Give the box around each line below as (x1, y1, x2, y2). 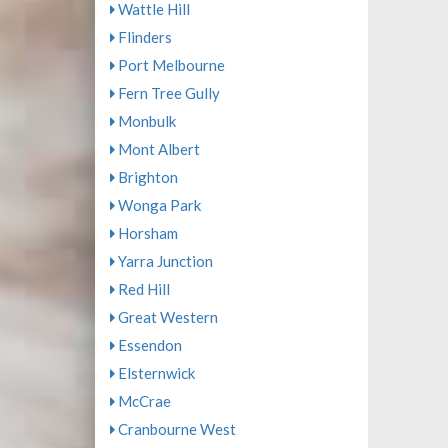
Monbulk (114, 112, 176, 130)
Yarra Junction (114, 252, 213, 270)
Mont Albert (114, 140, 200, 158)
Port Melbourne (114, 56, 225, 74)
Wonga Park (114, 196, 201, 214)
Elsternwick (114, 364, 195, 382)
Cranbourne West (114, 420, 236, 438)
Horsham (114, 224, 178, 242)
